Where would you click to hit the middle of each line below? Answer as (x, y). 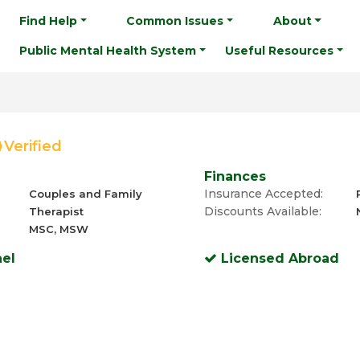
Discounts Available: (263, 211)
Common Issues (175, 21)
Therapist (56, 211)
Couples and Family (85, 194)
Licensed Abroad (278, 258)
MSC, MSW (58, 229)
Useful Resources (280, 51)
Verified (33, 146)
